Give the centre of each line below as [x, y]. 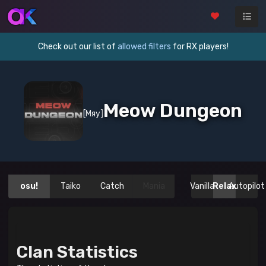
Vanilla [202, 186]
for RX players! [199, 47]
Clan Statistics [77, 252]
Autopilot [246, 186]
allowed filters [144, 47]
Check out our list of [77, 47]
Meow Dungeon [173, 110]
